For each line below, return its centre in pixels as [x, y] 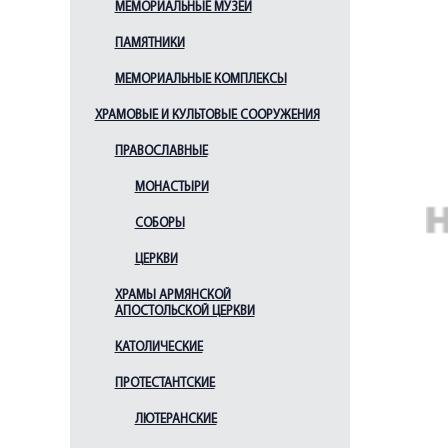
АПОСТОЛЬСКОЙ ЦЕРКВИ [184, 311]
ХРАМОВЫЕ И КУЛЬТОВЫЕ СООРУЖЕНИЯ [207, 115]
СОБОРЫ [159, 223]
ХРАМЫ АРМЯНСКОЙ [172, 295]
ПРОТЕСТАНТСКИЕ [164, 383]
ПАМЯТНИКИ [149, 43]
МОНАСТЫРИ [171, 187]
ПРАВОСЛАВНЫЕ [161, 151]
